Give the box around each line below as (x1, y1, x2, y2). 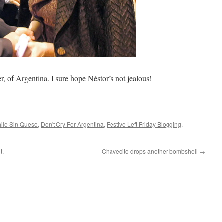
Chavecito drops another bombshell (102, 147, 199, 156)
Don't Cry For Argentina (41, 120, 104, 129)
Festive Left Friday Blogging (107, 120, 181, 129)
